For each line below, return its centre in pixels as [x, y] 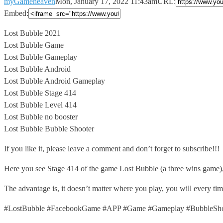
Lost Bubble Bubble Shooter [49, 128]
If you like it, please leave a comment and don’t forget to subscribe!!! [112, 148]
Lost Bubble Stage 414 [40, 93]
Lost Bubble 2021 [32, 33]
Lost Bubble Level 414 [40, 105]
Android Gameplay [75, 81]
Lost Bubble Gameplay [41, 57]
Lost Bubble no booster [41, 116]
